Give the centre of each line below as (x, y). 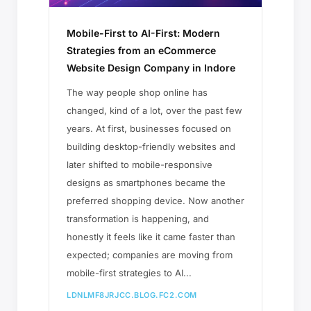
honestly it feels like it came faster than (151, 236)
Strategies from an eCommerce (141, 50)
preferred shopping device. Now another (155, 200)
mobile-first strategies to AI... (129, 272)
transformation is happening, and (138, 218)
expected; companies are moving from (150, 254)
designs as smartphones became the (146, 182)
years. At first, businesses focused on (149, 128)
